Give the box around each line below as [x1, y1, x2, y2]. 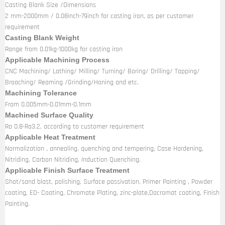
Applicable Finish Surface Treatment [5, 167, 130, 174]
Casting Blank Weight [5, 34, 79, 42]
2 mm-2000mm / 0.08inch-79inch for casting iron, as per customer [5, 12, 193, 21]
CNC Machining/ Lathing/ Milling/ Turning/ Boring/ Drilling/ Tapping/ [5, 67, 200, 76]
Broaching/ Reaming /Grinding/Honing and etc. [5, 78, 139, 87]
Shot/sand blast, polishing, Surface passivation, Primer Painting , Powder [5, 177, 212, 186]
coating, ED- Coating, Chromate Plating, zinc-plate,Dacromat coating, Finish [5, 188, 219, 197]
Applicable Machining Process [5, 56, 109, 64]
